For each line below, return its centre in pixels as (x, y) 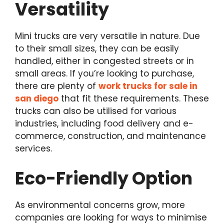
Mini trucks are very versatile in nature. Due (107, 36)
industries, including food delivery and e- (104, 124)
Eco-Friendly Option (104, 178)
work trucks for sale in (148, 86)
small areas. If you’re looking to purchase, (104, 74)
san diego (37, 99)
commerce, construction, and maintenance (110, 136)
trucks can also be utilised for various (96, 111)
